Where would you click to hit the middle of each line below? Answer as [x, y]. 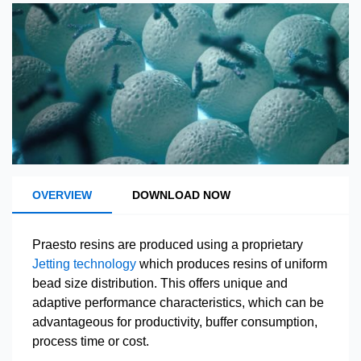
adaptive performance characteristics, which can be [178, 303]
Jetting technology [84, 264]
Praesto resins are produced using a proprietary [168, 245]
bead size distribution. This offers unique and [160, 283]
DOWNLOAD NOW [181, 195]
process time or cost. [91, 341]
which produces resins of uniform [232, 264]
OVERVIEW [62, 195]
